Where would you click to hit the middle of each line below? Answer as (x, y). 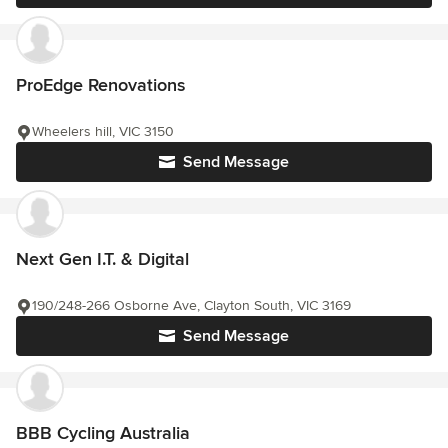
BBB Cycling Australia (103, 433)
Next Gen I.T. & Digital (102, 259)
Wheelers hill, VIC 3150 (103, 132)
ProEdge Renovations (100, 85)
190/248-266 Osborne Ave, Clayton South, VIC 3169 (191, 306)
